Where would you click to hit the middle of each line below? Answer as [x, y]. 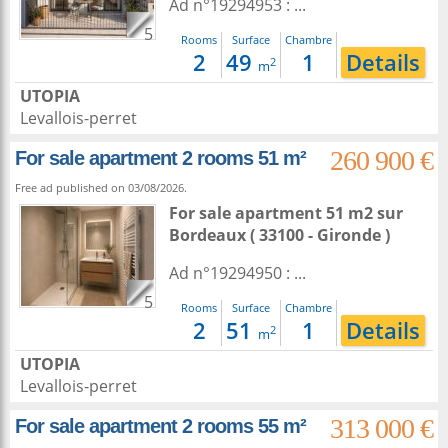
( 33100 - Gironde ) [318, 235]
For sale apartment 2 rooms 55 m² [160, 426]
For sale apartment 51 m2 [273, 213]
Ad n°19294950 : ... [237, 273]
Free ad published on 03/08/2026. [101, 187]
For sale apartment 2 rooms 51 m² [160, 158]
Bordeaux [207, 235]
